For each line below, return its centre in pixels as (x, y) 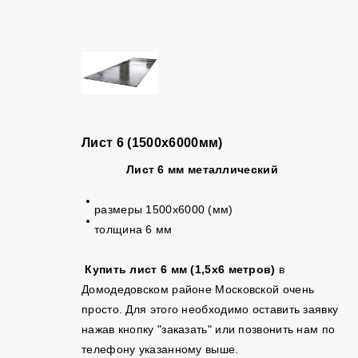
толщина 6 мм (133, 229)
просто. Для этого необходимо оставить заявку (210, 309)
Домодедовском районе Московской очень (198, 289)
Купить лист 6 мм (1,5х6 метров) (180, 269)
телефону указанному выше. (164, 349)
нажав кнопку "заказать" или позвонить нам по (209, 329)
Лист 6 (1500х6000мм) (152, 143)
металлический (231, 169)
